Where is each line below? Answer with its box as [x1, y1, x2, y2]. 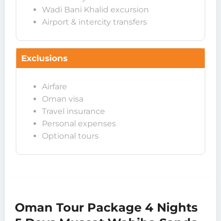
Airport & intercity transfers [42, 17, 147, 27]
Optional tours [42, 131, 99, 141]
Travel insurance [42, 107, 105, 116]
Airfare [42, 82, 67, 92]
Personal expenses [42, 119, 116, 129]
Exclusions [21, 53, 68, 64]
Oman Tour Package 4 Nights [15, 200, 198, 215]
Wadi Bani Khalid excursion [42, 5, 149, 15]
